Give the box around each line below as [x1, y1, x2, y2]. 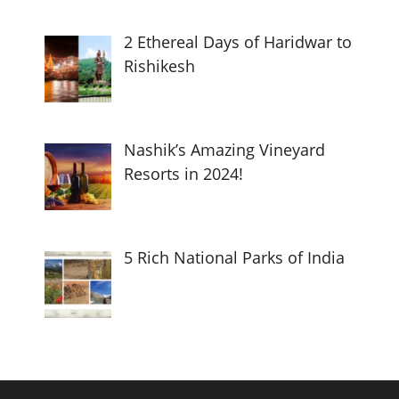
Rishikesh [123, 55, 195, 77]
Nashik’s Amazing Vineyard [123, 139, 326, 161]
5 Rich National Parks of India [123, 247, 346, 269]
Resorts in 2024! [123, 163, 243, 185]
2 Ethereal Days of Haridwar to [123, 31, 353, 53]
